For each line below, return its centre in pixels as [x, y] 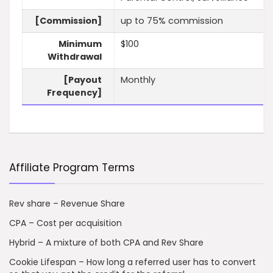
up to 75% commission [172, 21]
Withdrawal [75, 57]
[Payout [83, 80]
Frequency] [74, 93]
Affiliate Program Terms [72, 168]
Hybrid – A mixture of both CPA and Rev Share [106, 243]
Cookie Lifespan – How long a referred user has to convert [133, 262]
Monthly [138, 80]
